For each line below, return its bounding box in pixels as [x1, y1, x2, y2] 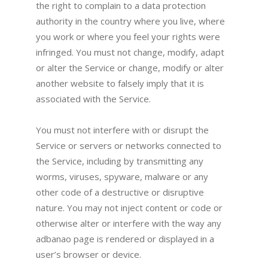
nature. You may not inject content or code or [36, 202, 223, 214]
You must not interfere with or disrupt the [36, 124, 209, 136]
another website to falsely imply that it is [36, 77, 204, 90]
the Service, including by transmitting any [36, 155, 203, 167]
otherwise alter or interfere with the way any [36, 217, 221, 230]
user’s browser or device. [36, 248, 141, 261]
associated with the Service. [36, 93, 151, 105]
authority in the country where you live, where [36, 15, 225, 28]
